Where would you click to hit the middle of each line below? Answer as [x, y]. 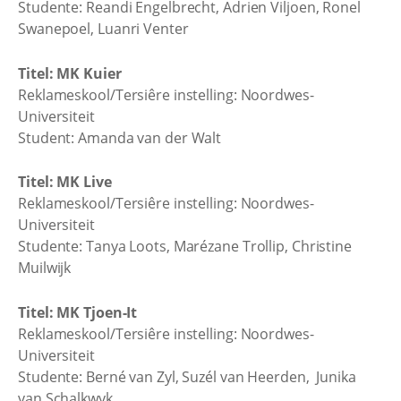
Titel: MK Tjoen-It [78, 312]
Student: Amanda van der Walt [120, 137]
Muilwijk [45, 268]
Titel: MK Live [65, 182]
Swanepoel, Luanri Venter [103, 29]
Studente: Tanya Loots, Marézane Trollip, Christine [185, 246]
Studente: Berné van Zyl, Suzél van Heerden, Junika [187, 376]
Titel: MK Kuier [70, 73]
